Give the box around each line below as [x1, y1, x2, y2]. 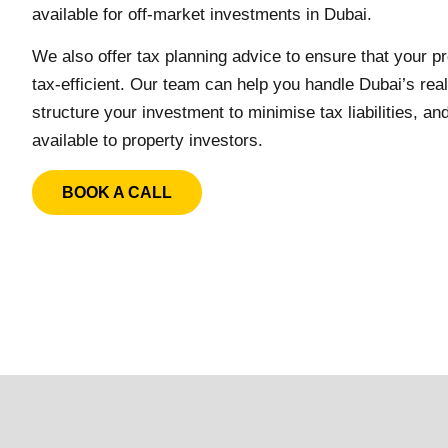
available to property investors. [32, 131, 263, 151]
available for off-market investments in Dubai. [32, 5, 372, 25]
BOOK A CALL [62, 183, 172, 201]
